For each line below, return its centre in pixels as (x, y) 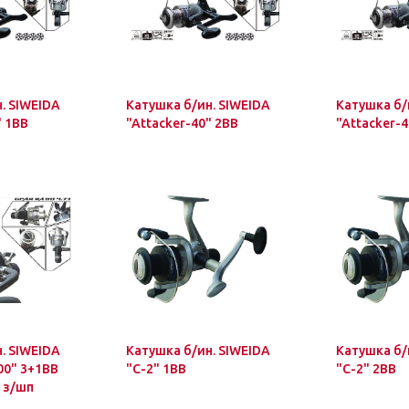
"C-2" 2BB (366, 369)
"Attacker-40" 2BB (182, 123)
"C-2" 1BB (156, 369)
